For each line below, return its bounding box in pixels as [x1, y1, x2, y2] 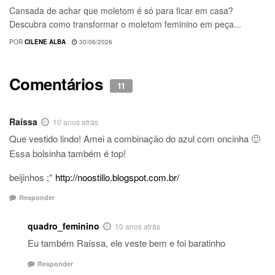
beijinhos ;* [9, 170, 55, 184]
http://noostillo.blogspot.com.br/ [55, 170, 179, 184]
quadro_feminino [28, 220, 99, 233]
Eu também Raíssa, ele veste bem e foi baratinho [28, 236, 225, 250]
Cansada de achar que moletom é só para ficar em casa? [9, 4, 233, 17]
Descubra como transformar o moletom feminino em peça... [9, 17, 241, 30]
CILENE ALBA [25, 37, 66, 46]
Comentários [9, 72, 107, 95]
